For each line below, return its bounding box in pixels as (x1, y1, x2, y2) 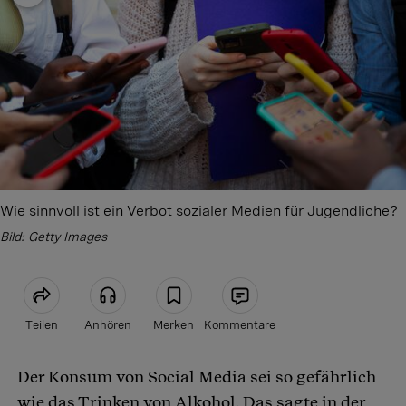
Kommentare (204, 318, 275, 333)
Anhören (83, 318, 131, 333)
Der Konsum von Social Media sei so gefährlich (17, 367, 376, 387)
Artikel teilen (94, 369, 177, 384)
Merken (153, 318, 194, 333)
